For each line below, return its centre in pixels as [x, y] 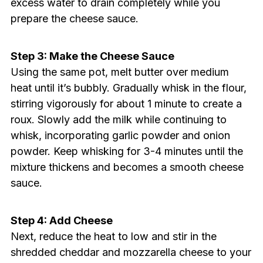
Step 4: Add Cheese [61, 221]
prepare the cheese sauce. [74, 19]
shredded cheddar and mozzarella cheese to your [131, 252]
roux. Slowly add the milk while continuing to [118, 120]
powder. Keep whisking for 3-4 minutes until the [127, 151]
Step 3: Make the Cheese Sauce [92, 56]
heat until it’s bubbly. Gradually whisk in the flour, [128, 88]
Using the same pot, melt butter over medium [119, 72]
